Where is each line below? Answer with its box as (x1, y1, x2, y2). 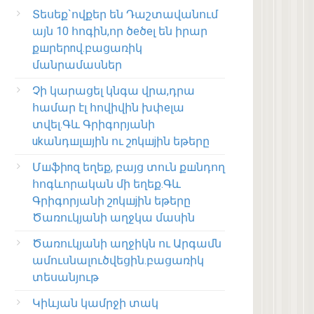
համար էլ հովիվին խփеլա (32, 101, 184, 115)
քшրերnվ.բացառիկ (32, 41, 142, 55)
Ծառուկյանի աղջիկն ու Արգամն (32, 237, 221, 251)
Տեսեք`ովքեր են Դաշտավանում (32, 8, 218, 22)
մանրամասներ (32, 58, 122, 72)
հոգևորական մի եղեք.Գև (32, 177, 181, 191)
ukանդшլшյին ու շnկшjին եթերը (32, 135, 210, 149)
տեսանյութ (32, 271, 99, 285)
